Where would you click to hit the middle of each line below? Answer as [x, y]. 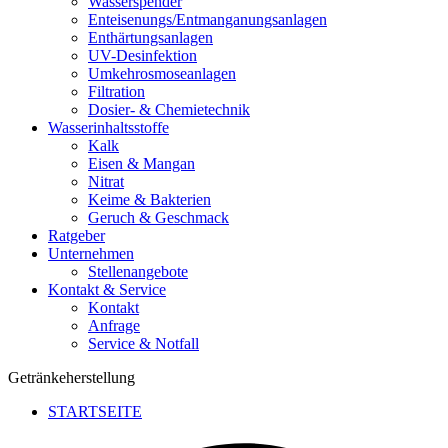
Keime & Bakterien [149, 199]
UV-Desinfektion [142, 55]
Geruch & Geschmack [158, 217]
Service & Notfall [143, 343]
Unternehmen [91, 253]
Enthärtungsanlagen [150, 37]
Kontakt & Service [107, 289]
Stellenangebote [138, 271]
